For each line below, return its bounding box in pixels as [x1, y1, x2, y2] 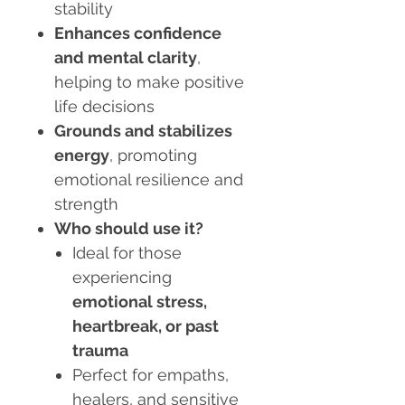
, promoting [109, 146, 197, 165]
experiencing [72, 268, 172, 287]
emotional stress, [72, 292, 207, 312]
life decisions [54, 97, 155, 117]
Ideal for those [72, 243, 182, 263]
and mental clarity [54, 48, 197, 68]
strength [54, 194, 118, 214]
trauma [72, 341, 128, 361]
